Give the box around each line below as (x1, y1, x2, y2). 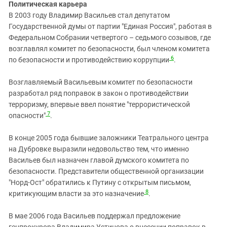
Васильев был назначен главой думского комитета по (9, 156, 189, 165)
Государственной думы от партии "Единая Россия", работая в (9, 22, 212, 31)
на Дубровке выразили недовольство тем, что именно (9, 145, 189, 154)
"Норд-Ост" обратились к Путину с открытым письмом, (9, 178, 191, 187)
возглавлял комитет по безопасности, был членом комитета (9, 45, 210, 53)
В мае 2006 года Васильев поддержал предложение (9, 212, 180, 220)
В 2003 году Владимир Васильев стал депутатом (9, 11, 170, 20)
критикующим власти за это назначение (9, 190, 144, 198)
